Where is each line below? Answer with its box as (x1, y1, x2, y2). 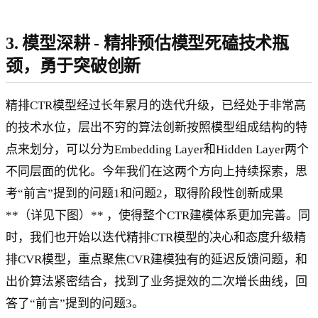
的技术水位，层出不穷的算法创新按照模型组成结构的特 (6, 121, 307, 135)
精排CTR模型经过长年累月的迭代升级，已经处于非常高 (6, 99, 306, 113)
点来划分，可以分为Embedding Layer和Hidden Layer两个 (6, 143, 309, 157)
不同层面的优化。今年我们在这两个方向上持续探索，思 (6, 165, 307, 179)
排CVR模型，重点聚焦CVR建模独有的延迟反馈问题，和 (6, 253, 307, 267)
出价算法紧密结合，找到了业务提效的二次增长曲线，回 (6, 275, 307, 289)
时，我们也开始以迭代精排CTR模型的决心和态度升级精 (6, 231, 306, 245)
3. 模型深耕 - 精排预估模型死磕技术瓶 (6, 33, 289, 53)
